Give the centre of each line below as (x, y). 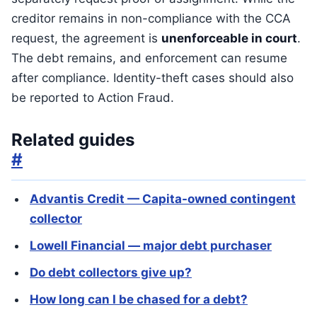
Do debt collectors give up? (111, 272)
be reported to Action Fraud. (93, 98)
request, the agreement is (86, 38)
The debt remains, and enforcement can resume (149, 58)
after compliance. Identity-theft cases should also (152, 78)
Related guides (73, 140)
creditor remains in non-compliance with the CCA (151, 18)
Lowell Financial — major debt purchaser (151, 246)
